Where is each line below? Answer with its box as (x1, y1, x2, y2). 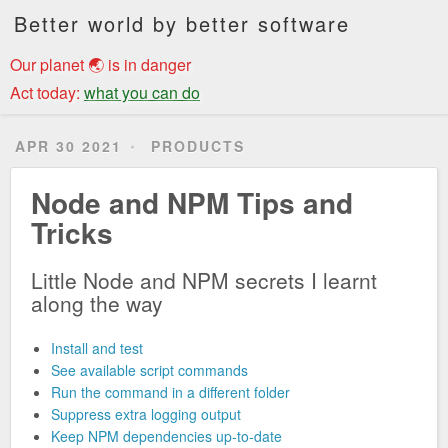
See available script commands (51, 360, 248, 381)
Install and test (51, 338, 143, 359)
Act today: (10, 81, 84, 104)
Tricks (31, 212, 113, 253)
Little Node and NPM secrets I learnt (31, 265, 377, 295)
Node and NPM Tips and (31, 182, 353, 223)
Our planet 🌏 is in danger (10, 53, 191, 76)
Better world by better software (13, 9, 350, 38)
